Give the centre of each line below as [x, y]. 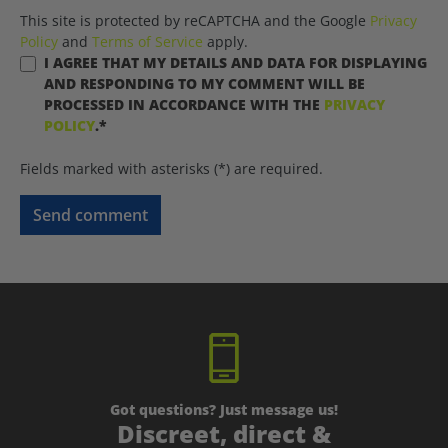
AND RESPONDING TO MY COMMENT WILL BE [204, 84]
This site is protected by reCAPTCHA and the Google [195, 21]
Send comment [90, 215]
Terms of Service [147, 42]
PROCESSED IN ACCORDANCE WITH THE [184, 105]
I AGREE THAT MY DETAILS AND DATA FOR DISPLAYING [235, 63]
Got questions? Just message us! [224, 410]
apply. [225, 42]
